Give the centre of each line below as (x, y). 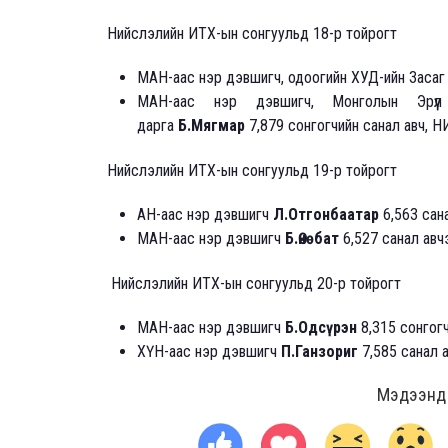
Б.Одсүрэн (321, 328)
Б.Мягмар (211, 126)
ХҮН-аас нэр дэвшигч (209, 352)
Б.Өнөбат (312, 239)
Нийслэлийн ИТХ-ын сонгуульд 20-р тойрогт (254, 284)
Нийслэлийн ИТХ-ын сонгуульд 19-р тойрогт (252, 171)
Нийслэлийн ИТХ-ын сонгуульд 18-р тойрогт (252, 34)
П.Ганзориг (319, 352)
